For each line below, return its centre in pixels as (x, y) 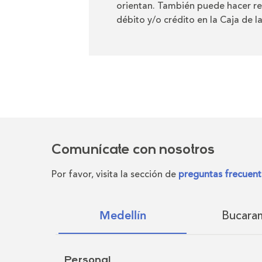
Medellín (123, 216)
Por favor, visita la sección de (115, 175)
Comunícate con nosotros (133, 151)
